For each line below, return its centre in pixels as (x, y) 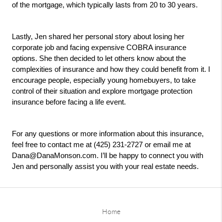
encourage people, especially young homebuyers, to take (104, 81)
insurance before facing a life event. (69, 102)
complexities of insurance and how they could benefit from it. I (111, 70)
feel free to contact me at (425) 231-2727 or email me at (101, 145)
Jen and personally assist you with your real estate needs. (105, 167)
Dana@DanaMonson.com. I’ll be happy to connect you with (108, 156)
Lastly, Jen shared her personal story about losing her (98, 37)
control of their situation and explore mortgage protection (102, 91)
